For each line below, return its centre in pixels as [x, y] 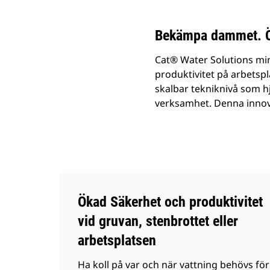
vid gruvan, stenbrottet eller [158, 221]
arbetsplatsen [117, 240]
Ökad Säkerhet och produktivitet [170, 202]
